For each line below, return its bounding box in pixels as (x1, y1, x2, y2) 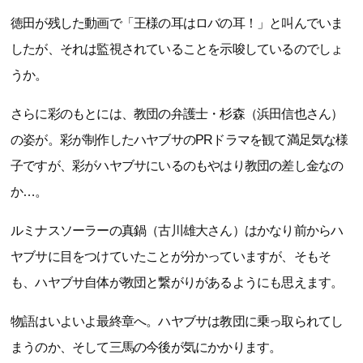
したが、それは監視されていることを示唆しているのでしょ (11, 42, 344, 57)
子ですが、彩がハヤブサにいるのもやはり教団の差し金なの (11, 159, 344, 173)
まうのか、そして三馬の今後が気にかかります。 (11, 340, 282, 355)
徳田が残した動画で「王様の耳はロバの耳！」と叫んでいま (11, 16, 344, 31)
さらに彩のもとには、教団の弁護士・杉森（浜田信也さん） (11, 107, 344, 122)
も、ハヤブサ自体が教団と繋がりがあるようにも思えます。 (11, 275, 344, 290)
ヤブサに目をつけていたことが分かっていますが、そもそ (11, 250, 331, 264)
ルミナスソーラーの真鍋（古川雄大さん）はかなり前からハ (11, 224, 344, 238)
